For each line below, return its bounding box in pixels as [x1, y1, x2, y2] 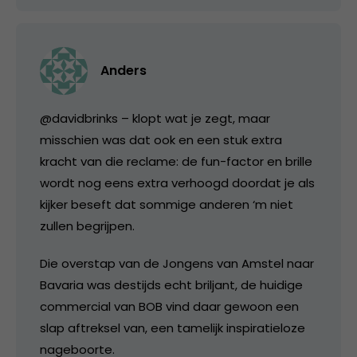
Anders [100, 61, 147, 80]
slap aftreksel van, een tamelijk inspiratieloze [40, 320, 305, 336]
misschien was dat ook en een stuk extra [40, 131, 282, 148]
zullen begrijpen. [40, 218, 135, 234]
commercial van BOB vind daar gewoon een [40, 298, 299, 315]
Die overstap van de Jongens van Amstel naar [40, 255, 314, 272]
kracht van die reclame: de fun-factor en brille [40, 153, 312, 170]
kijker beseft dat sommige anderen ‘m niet [40, 196, 293, 213]
